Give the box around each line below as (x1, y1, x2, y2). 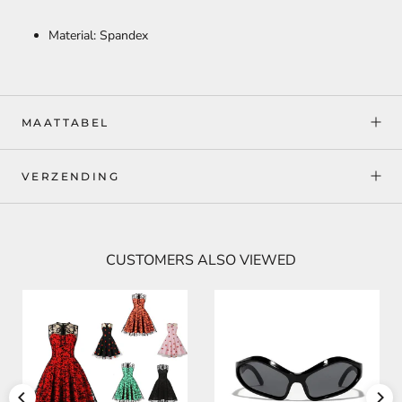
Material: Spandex (48, 26, 148, 44)
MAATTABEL (22, 115, 109, 129)
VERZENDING (22, 169, 119, 183)
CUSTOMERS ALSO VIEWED (106, 249, 296, 270)
